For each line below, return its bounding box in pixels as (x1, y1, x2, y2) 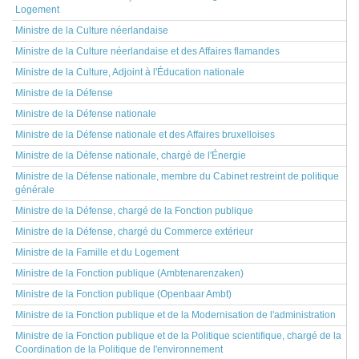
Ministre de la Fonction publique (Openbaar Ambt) (15, 288, 232, 300)
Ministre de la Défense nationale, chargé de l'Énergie (15, 150, 246, 161)
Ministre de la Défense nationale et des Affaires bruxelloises (15, 129, 275, 140)
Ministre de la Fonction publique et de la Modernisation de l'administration (15, 309, 336, 321)
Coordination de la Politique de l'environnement (15, 344, 223, 355)
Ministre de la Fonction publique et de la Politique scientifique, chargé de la (15, 330, 341, 341)
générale (15, 184, 54, 196)
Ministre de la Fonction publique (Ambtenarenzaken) (15, 268, 244, 279)
